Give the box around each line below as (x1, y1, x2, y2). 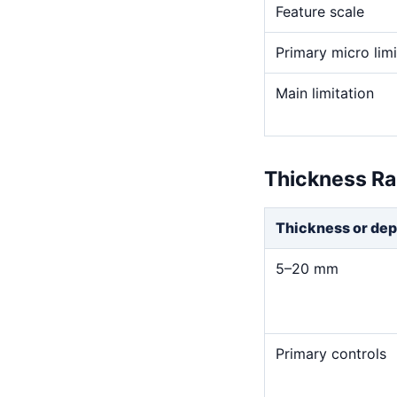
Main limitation (276, 83, 374, 102)
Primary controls (276, 344, 386, 362)
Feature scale (276, 2, 364, 20)
